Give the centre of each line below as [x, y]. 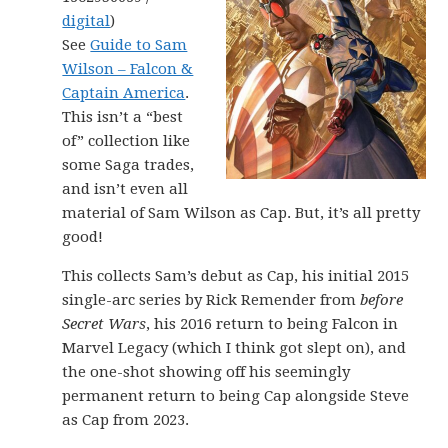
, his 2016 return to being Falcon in [272, 324]
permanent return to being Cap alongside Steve [236, 396]
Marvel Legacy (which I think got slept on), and [234, 348]
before [382, 300]
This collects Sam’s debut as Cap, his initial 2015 [236, 276]
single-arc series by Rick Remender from [211, 300]
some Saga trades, [128, 165]
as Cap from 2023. [126, 420]
